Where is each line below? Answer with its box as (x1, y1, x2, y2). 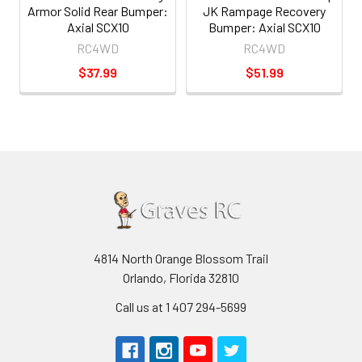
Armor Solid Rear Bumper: (27, 2, 168, 19)
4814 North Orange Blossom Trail (94, 250, 268, 266)
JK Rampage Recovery (203, 2, 326, 19)
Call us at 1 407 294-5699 (116, 298, 246, 314)
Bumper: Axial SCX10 (208, 19, 321, 35)
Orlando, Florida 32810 (123, 269, 239, 285)
